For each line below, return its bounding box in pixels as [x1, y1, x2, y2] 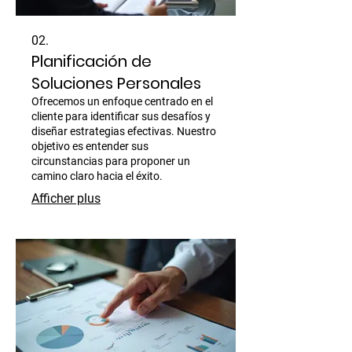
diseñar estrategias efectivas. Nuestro [31, 124, 216, 137]
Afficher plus [31, 190, 101, 206]
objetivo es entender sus [31, 139, 148, 152]
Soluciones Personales [31, 71, 201, 94]
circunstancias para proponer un [31, 154, 190, 167]
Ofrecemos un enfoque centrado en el [31, 94, 213, 108]
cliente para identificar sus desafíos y [31, 109, 211, 123]
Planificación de [31, 49, 152, 72]
